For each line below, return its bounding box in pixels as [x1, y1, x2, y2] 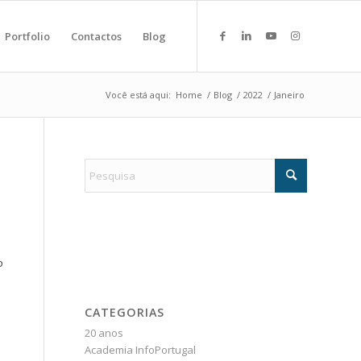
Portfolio [5, 29, 50, 44]
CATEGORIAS [85, 305, 165, 320]
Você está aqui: [106, 89, 171, 101]
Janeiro [274, 89, 305, 101]
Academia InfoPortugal [85, 342, 197, 357]
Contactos [71, 29, 122, 44]
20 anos [85, 326, 124, 340]
